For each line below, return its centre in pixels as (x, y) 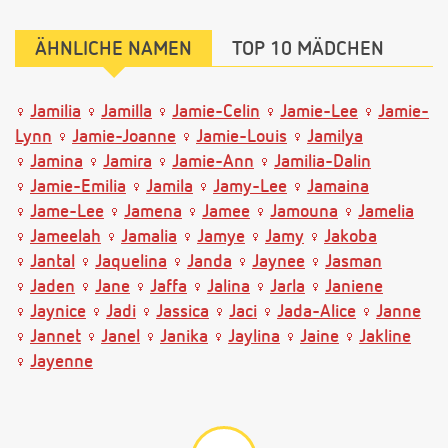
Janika (184, 336)
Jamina (56, 161)
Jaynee (278, 261)
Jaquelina (131, 261)
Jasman (353, 261)
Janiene (354, 286)
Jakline (385, 336)
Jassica (182, 311)
